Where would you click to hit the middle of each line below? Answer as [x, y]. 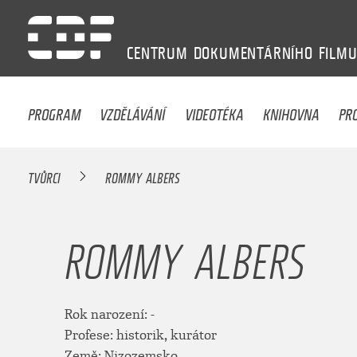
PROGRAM [55, 110]
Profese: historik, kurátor [140, 335]
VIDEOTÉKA [214, 110]
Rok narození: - [109, 315]
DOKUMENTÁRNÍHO [253, 53]
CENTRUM [157, 53]
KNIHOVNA [292, 110]
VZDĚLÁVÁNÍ [133, 110]
